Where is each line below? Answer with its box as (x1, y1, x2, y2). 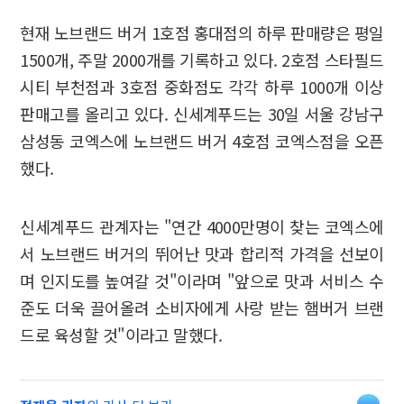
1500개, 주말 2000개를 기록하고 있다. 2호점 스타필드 (20, 48, 384, 72)
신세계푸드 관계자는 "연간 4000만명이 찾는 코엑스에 (20, 215, 384, 239)
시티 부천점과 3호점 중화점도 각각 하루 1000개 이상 (20, 75, 384, 99)
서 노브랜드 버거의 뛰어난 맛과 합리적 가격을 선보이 (20, 242, 384, 266)
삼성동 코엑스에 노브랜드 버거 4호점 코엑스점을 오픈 (20, 129, 384, 153)
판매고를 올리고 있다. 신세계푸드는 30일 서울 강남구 (20, 102, 384, 126)
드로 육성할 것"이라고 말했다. (20, 323, 223, 347)
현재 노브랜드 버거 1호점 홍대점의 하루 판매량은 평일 (20, 21, 384, 45)
